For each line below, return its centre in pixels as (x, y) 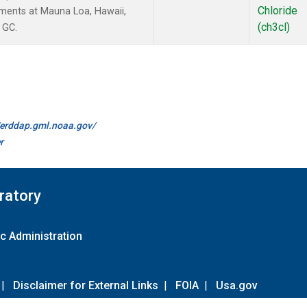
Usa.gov (237, 285)
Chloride (278, 11)
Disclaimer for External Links (86, 285)
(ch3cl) (274, 27)
